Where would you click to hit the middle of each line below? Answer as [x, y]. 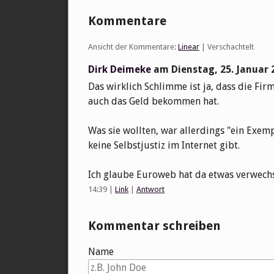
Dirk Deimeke [120, 70]
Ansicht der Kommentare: [133, 47]
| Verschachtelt [227, 47]
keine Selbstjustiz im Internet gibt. [164, 146]
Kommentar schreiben [154, 226]
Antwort [150, 190]
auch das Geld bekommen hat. [154, 102]
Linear [189, 47]
